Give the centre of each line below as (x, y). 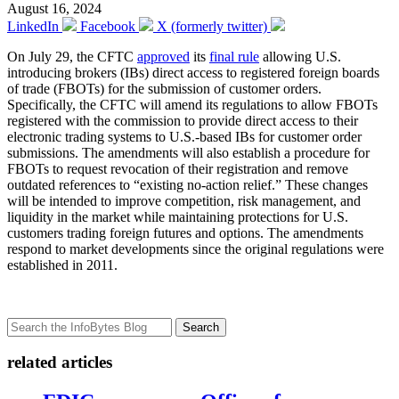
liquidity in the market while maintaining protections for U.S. (178, 216)
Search (201, 327)
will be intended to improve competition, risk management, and (184, 200)
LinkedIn (33, 26)
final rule (234, 56)
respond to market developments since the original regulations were (195, 248)
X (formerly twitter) (212, 26)
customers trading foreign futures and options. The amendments (185, 232)
